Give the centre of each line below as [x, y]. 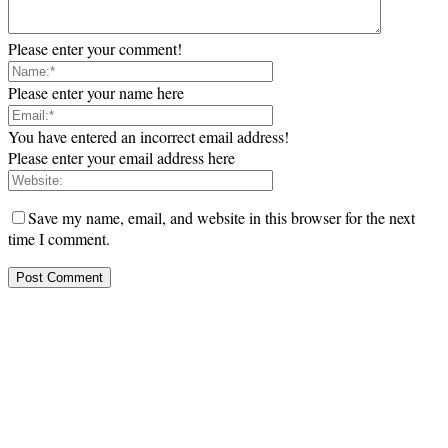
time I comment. [59, 239]
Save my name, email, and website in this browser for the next [221, 218]
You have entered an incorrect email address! [148, 137]
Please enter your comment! [95, 49]
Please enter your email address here [121, 158]
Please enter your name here [96, 93]
